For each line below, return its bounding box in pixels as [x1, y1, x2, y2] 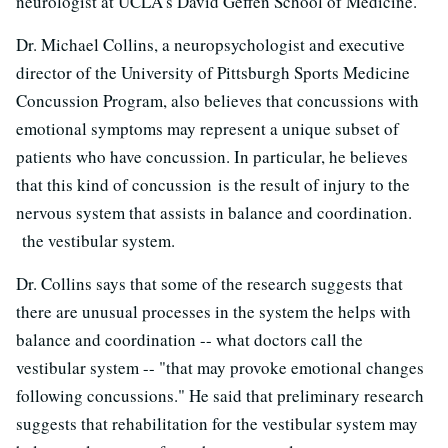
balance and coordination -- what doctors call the [16, 327, 363, 351]
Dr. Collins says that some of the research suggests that [16, 271, 403, 295]
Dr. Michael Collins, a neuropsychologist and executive [16, 32, 405, 56]
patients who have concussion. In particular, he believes [16, 144, 408, 168]
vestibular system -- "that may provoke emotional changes [16, 355, 424, 379]
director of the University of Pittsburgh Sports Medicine [16, 60, 410, 84]
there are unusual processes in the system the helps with [16, 299, 411, 323]
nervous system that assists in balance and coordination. [16, 200, 412, 224]
